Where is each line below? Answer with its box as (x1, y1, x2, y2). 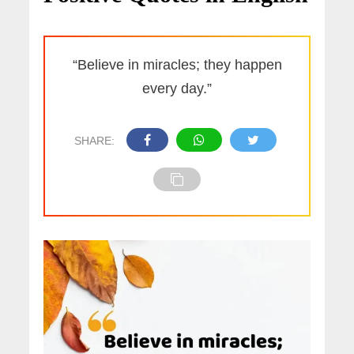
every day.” (142, 80, 212, 96)
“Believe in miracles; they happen (72, 56, 282, 73)
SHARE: (73, 134, 115, 147)
